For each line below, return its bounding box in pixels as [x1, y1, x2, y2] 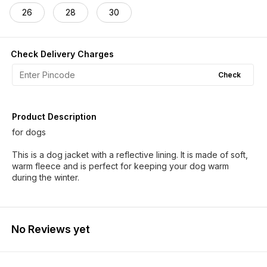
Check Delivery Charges [11, 49, 114, 59]
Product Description [12, 111, 97, 122]
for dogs [12, 127, 46, 137]
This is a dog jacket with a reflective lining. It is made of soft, [12, 150, 248, 160]
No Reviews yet [11, 223, 90, 235]
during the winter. [12, 172, 79, 182]
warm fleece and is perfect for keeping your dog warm [12, 161, 229, 171]
